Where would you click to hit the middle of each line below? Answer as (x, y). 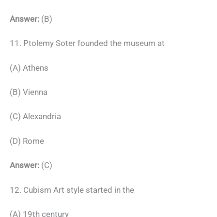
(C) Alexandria (35, 116)
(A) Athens (29, 68)
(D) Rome (27, 141)
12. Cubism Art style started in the (72, 190)
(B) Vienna (29, 92)
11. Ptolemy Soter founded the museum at (87, 43)
